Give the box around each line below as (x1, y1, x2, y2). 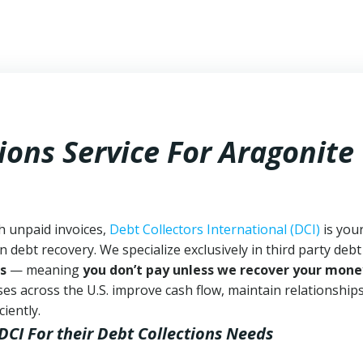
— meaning (6, 261, 83, 279)
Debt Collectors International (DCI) (109, 220, 320, 238)
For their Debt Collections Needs (28, 322, 273, 344)
